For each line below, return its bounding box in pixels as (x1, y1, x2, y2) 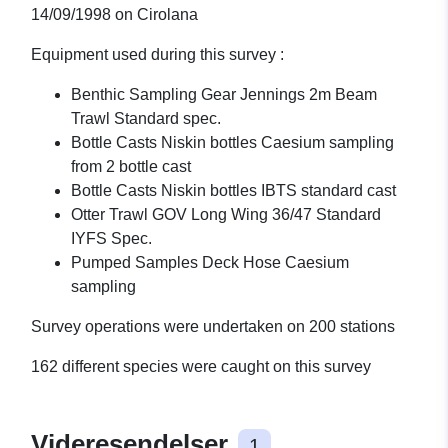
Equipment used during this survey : (31, 46, 284, 64)
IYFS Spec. (71, 230, 152, 248)
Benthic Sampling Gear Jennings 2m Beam (71, 86, 377, 104)
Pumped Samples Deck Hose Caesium (71, 254, 349, 272)
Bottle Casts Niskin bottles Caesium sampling (71, 134, 394, 152)
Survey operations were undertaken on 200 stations (31, 318, 395, 336)
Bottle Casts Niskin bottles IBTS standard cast (71, 182, 396, 200)
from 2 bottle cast (71, 158, 191, 176)
